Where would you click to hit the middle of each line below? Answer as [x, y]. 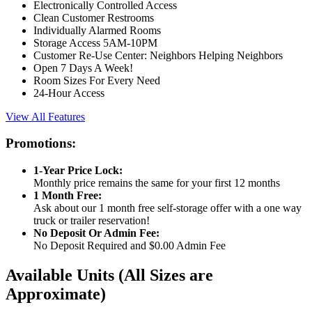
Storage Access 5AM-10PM [95, 42]
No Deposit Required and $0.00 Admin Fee [130, 246]
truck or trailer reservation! [92, 221]
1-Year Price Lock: [78, 171]
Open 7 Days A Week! [83, 68]
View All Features [45, 116]
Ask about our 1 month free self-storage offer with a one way [167, 208]
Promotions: [41, 143]
